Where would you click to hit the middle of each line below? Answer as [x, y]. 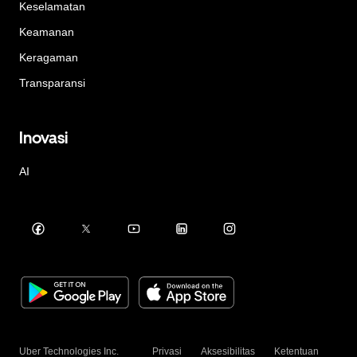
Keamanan [47, 32]
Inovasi [43, 137]
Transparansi [52, 83]
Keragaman [49, 58]
